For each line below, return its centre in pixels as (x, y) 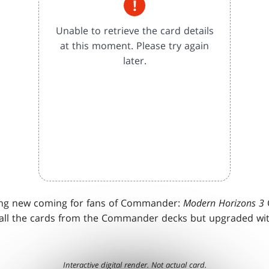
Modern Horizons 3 (225, 203)
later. (134, 60)
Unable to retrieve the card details (134, 30)
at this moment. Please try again (134, 45)
